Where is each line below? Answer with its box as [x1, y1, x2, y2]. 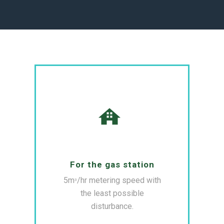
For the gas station [69, 159, 154, 170]
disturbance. [90, 201, 133, 211]
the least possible [80, 188, 144, 198]
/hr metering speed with [76, 175, 161, 185]
